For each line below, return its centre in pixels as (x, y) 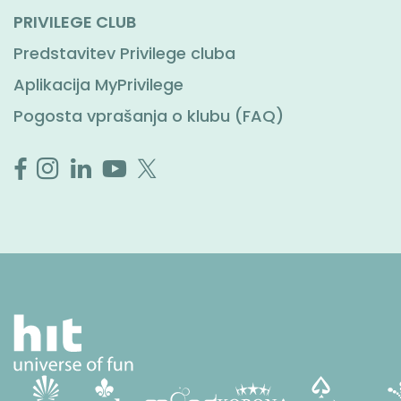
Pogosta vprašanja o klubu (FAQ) (149, 116)
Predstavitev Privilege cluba (124, 53)
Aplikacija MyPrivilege (98, 85)
